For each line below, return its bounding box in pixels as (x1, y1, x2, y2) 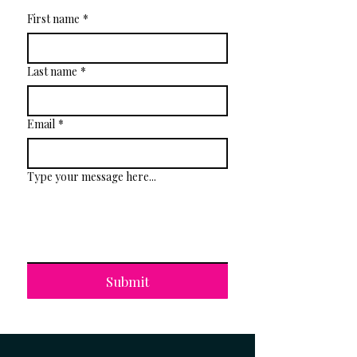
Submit (105, 273, 149, 290)
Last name (27, 64, 77, 79)
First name (27, 11, 80, 26)
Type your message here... (27, 169, 156, 184)
